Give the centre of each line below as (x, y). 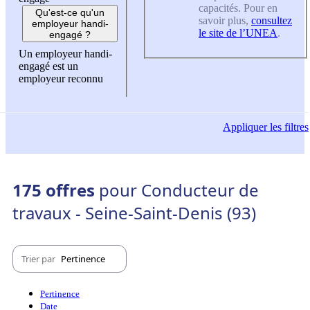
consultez (272, 21)
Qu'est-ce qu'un (70, 12)
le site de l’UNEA (238, 33)
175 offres (56, 190)
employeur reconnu (61, 78)
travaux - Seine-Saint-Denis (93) (134, 213)
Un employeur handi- (65, 53)
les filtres (288, 127)
